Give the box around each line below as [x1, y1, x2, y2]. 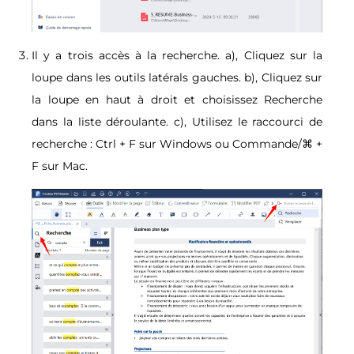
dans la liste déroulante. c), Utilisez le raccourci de [32, 115, 322, 130]
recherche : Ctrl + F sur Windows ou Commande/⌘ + [32, 137, 322, 152]
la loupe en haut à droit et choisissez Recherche [32, 92, 322, 107]
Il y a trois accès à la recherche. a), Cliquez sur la [32, 48, 322, 63]
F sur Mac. [32, 159, 88, 174]
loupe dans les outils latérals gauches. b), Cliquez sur [32, 70, 322, 85]
